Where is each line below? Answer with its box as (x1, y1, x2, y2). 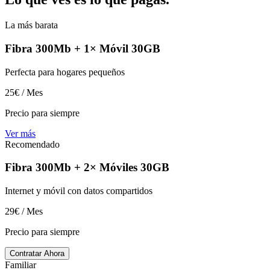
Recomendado (5, 139, 60, 149)
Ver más (5, 128, 36, 139)
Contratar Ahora (10, 249, 64, 259)
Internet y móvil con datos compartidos (5, 186, 152, 196)
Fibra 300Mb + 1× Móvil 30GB (5, 42, 160, 55)
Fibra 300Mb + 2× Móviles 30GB (5, 161, 169, 174)
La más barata (5, 20, 58, 31)
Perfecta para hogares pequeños (5, 66, 125, 77)
